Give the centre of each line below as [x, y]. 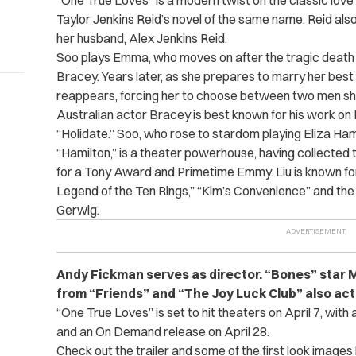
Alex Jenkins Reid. [179, 39]
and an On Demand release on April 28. [164, 332]
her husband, [92, 39]
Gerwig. [79, 210]
